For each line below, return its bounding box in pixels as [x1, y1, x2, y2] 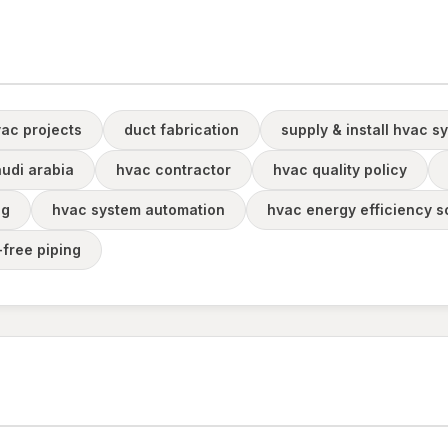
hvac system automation [52, 201, 225, 218]
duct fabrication [124, 121, 239, 138]
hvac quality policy [273, 161, 407, 178]
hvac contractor [116, 161, 231, 178]
